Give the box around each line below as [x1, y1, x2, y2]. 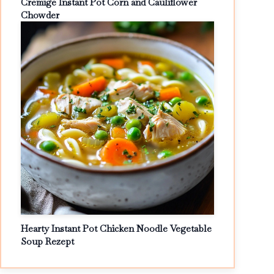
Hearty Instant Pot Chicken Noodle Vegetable [21, 223, 212, 234]
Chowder [21, 9, 59, 21]
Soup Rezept [21, 235, 74, 247]
